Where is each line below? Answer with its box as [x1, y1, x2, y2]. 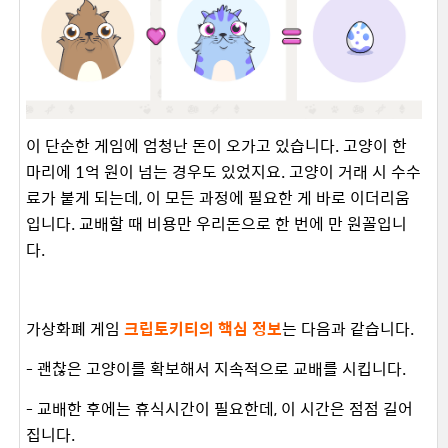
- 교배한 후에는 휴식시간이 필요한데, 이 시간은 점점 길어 [26, 395, 413, 421]
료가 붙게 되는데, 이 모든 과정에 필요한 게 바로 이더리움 [26, 184, 410, 210]
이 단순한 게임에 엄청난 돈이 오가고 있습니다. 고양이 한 [26, 132, 407, 158]
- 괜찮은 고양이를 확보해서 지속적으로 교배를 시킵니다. [26, 355, 410, 381]
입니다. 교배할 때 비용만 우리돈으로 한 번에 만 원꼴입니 [26, 210, 407, 236]
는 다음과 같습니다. [282, 315, 418, 341]
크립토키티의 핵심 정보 [124, 315, 282, 341]
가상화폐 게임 [26, 315, 124, 341]
